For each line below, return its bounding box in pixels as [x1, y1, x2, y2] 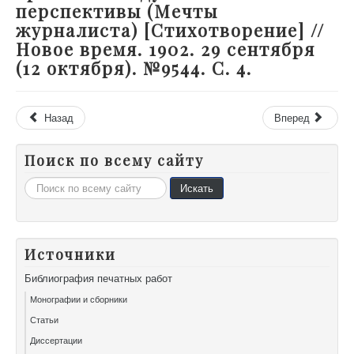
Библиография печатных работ [24, 270, 172, 286]
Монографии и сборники [30, 292, 127, 306]
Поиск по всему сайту [24, 151, 204, 171]
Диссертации [30, 333, 82, 347]
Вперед [273, 110, 310, 126]
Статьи [30, 313, 58, 326]
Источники [24, 245, 116, 265]
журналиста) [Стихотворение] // [16, 18, 325, 43]
